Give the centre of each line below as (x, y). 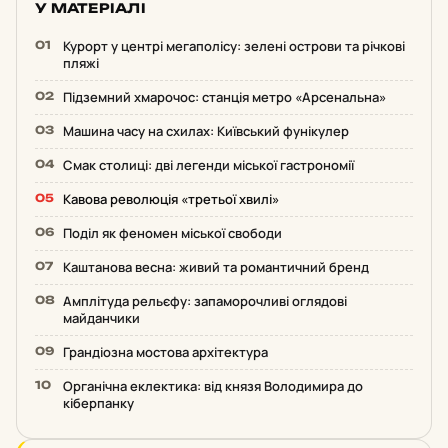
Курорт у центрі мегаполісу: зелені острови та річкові (234, 46)
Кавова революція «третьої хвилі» (171, 199)
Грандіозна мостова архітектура (165, 352)
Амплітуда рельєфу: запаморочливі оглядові (205, 301)
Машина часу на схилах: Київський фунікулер (206, 131)
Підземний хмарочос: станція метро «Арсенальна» (224, 97)
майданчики (101, 318)
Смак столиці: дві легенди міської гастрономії (208, 165)
